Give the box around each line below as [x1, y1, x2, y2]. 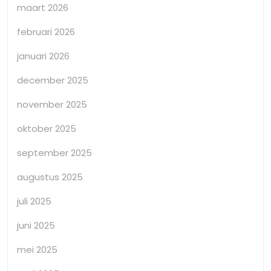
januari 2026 [17, 49, 70, 62]
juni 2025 [17, 218, 55, 232]
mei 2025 [17, 243, 57, 256]
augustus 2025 [17, 170, 83, 183]
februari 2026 [17, 25, 75, 38]
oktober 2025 [17, 122, 76, 135]
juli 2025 [17, 194, 51, 207]
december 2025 [17, 73, 88, 87]
